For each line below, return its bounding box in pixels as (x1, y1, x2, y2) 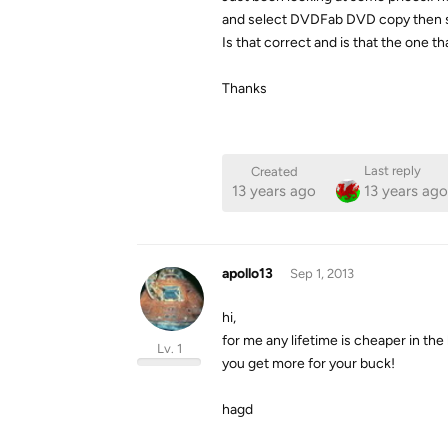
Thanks (222, 80, 267, 97)
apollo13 (222, 265, 273, 282)
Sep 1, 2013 (289, 266, 354, 281)
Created (250, 164, 298, 179)
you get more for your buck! (222, 355, 395, 372)
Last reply (363, 163, 421, 178)
